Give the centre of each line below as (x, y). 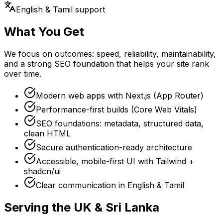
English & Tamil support (60, 9)
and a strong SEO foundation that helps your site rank (107, 63)
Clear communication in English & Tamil (110, 185)
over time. (23, 73)
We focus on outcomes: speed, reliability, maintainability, (110, 54)
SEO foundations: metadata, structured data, (120, 123)
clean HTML (47, 133)
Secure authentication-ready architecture (114, 147)
